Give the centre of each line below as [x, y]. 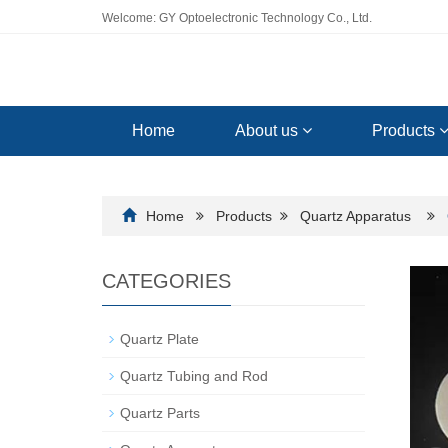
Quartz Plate [159, 339]
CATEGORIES [166, 281]
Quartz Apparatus [355, 216]
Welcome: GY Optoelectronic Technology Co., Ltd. [237, 18]
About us [268, 130]
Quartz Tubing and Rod [194, 376]
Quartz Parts [160, 413]
